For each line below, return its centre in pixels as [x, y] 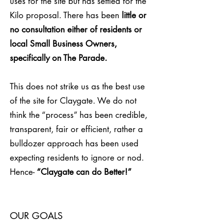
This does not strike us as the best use [77, 86]
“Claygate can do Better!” [85, 172]
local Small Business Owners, [63, 44]
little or [133, 15]
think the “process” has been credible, [79, 115]
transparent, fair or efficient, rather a [76, 129]
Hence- [22, 172]
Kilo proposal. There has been [65, 15]
